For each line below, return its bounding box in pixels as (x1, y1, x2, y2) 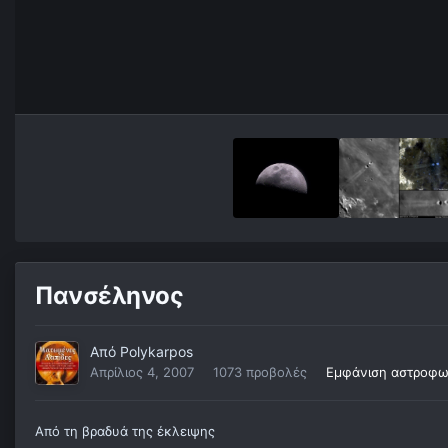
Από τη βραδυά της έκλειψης (35, 423, 215, 440)
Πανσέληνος (35, 281, 184, 311)
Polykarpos (120, 343, 193, 361)
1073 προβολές (213, 364, 307, 381)
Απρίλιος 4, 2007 (90, 364, 194, 381)
